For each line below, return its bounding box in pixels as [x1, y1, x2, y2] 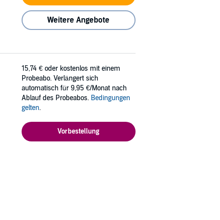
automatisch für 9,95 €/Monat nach [22, 84, 127, 93]
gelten [22, 104, 39, 112]
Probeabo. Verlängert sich [22, 74, 98, 83]
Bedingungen [91, 94, 130, 103]
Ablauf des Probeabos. [22, 94, 91, 103]
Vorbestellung [57, 127, 100, 136]
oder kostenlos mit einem [45, 64, 120, 73]
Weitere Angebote [47, 15, 110, 25]
